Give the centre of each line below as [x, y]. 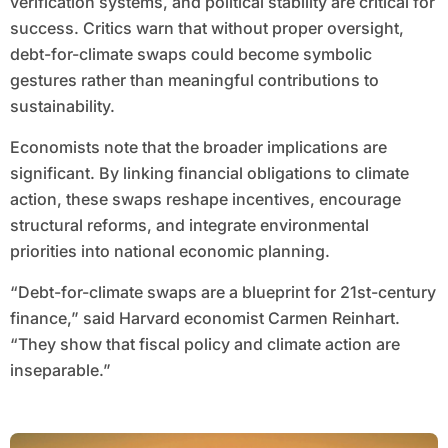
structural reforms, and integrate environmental [189, 225]
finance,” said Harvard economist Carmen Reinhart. [204, 318]
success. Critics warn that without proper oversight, [206, 28]
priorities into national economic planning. [169, 251]
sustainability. [62, 106]
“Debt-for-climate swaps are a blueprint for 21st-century [222, 292]
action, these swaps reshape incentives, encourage [205, 199]
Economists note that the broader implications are [198, 147]
